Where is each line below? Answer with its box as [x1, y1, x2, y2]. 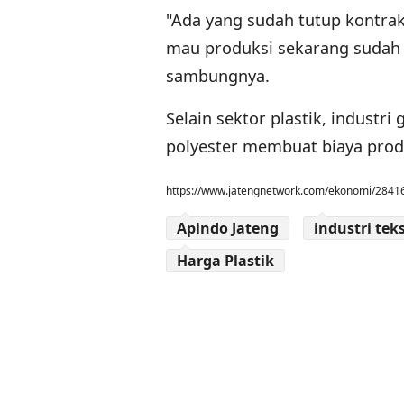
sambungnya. [166, 65, 270, 87]
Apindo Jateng [177, 218, 279, 239]
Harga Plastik [177, 251, 274, 271]
